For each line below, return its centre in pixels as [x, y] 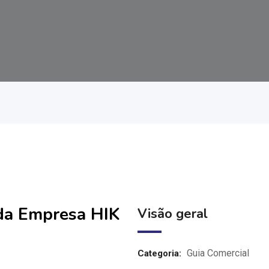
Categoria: [159, 253]
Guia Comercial [218, 253]
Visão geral [172, 214]
